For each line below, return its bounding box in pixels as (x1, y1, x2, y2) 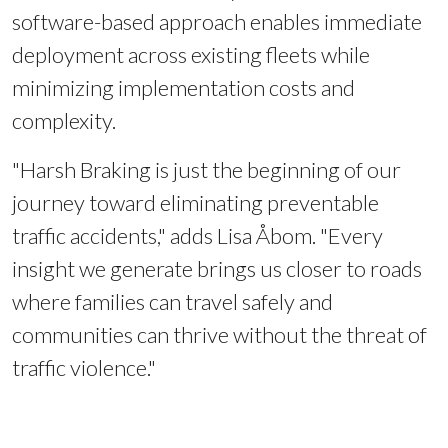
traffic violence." (12, 353, 156, 381)
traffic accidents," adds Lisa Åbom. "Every (12, 221, 383, 249)
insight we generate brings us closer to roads (12, 254, 422, 282)
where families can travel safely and (12, 287, 333, 315)
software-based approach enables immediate (12, 7, 422, 35)
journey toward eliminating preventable (12, 188, 379, 216)
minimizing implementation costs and (12, 73, 355, 101)
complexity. (12, 106, 116, 134)
